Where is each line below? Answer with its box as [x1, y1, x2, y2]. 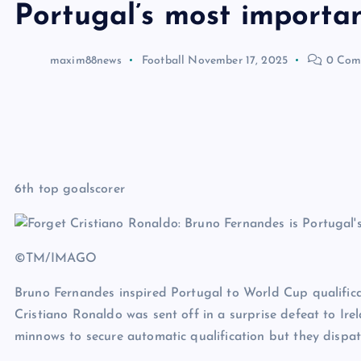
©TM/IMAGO [15, 252, 98, 266]
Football [141, 54, 185, 67]
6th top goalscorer [15, 182, 130, 196]
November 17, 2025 [188, 54, 288, 67]
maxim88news [50, 54, 122, 67]
